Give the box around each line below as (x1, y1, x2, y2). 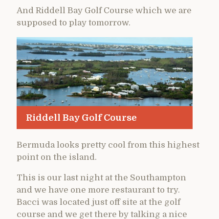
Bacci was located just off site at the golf (17, 197, 180, 207)
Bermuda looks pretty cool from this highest (17, 140, 199, 150)
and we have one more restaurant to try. (17, 185, 180, 195)
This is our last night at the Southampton (17, 173, 186, 182)
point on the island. (17, 152, 97, 162)
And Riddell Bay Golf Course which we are (17, 6, 192, 16)
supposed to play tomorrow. (17, 18, 131, 28)
